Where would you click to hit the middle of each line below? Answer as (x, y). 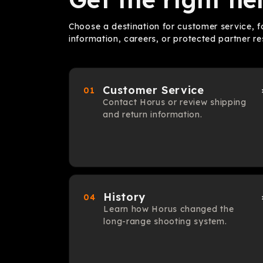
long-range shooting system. (165, 221)
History (124, 197)
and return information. (153, 114)
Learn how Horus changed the (169, 209)
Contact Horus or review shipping (175, 102)
